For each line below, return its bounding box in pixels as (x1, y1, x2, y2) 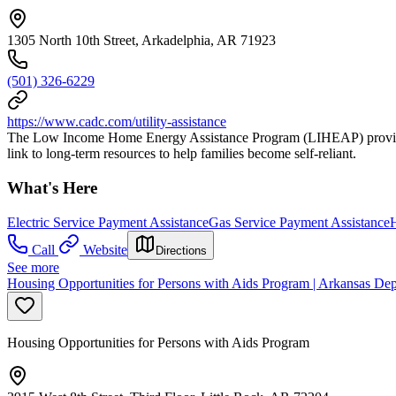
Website (83, 241, 127, 257)
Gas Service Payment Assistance (209, 214, 390, 230)
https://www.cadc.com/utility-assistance (7, 114, 226, 130)
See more (7, 259, 59, 275)
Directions (156, 243, 207, 257)
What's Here (7, 179, 97, 198)
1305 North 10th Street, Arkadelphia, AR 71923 (7, 33, 276, 49)
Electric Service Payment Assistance (7, 214, 209, 230)
